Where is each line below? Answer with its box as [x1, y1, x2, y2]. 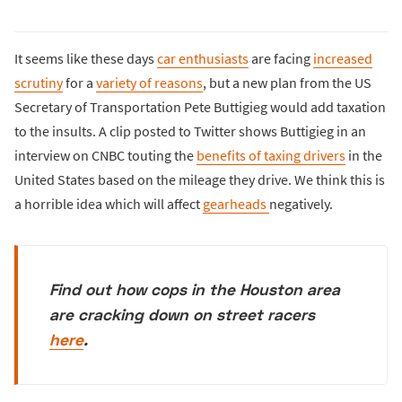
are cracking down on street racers [49, 304, 316, 324]
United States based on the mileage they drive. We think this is [14, 170, 385, 188]
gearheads [203, 194, 269, 213]
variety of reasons [96, 73, 203, 92]
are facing [249, 48, 313, 67]
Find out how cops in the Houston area [49, 279, 341, 299]
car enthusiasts [157, 48, 249, 67]
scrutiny [14, 73, 63, 92]
